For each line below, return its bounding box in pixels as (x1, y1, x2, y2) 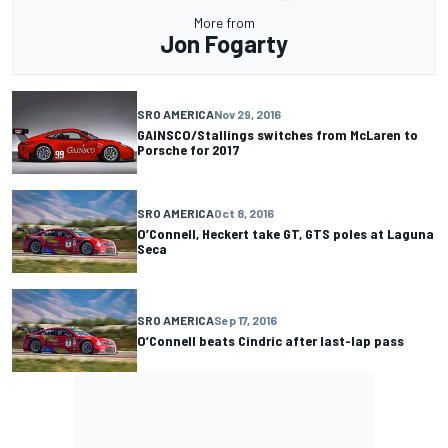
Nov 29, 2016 (214, 107, 281, 122)
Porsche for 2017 (137, 141, 240, 159)
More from (193, 13, 255, 31)
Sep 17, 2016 (214, 312, 277, 327)
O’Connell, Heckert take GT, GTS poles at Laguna (137, 225, 434, 243)
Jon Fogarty (160, 28, 288, 58)
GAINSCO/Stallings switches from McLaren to (137, 126, 418, 144)
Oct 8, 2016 (214, 206, 274, 221)
